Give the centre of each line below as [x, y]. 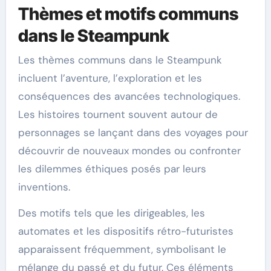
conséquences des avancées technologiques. [129, 96]
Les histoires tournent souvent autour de [118, 114]
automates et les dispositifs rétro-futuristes [126, 231]
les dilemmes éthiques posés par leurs [112, 168]
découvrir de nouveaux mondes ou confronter [129, 150]
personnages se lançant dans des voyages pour [133, 132]
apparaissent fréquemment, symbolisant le [122, 249]
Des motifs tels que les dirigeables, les [111, 213]
